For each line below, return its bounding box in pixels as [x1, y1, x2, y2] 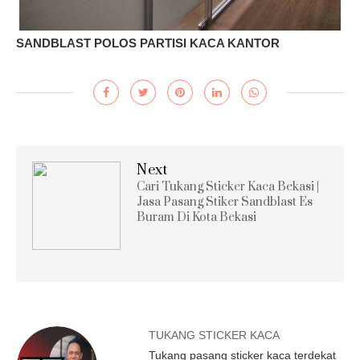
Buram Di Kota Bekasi [137, 209, 256, 225]
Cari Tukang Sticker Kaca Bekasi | [137, 178, 319, 194]
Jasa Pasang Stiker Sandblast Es [137, 194, 313, 210]
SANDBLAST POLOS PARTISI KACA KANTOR [16, 35, 280, 50]
